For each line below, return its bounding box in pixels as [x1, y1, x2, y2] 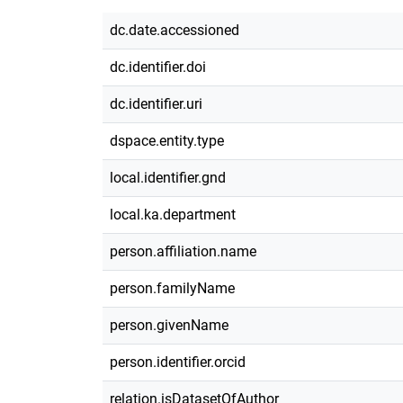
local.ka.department [110, 205, 236, 223]
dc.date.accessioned [110, 21, 239, 39]
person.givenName [110, 316, 228, 334]
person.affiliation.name [110, 242, 256, 260]
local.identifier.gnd [110, 168, 226, 186]
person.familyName [110, 279, 235, 297]
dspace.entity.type [110, 131, 224, 149]
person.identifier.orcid [110, 353, 246, 371]
